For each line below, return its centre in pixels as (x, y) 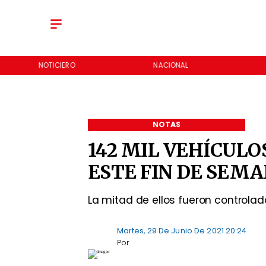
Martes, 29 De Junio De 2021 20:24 (182, 230)
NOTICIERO (57, 65)
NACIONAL (171, 65)
